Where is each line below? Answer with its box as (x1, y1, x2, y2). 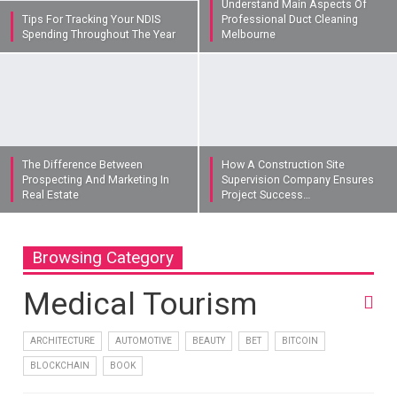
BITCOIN (282, 335, 319, 346)
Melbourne (222, 27, 276, 42)
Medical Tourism (23, 285, 258, 323)
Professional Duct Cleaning (222, 12, 358, 27)
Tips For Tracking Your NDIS (22, 12, 160, 27)
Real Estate (22, 187, 79, 201)
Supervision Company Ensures (222, 172, 374, 186)
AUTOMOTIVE (115, 335, 173, 346)
